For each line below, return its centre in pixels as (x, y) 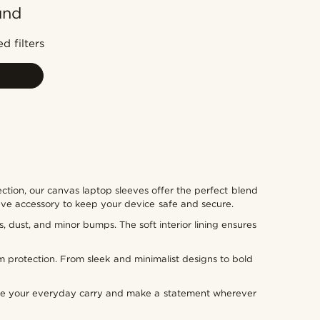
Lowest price (222, 57)
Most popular (225, 15)
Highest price (224, 77)
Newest (210, 36)
